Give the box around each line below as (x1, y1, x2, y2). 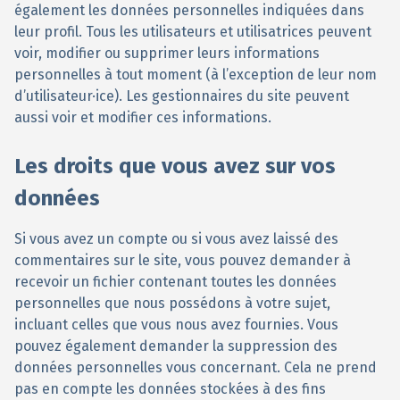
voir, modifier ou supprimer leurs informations (14, 45, 320, 62)
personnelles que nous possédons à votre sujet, (14, 295, 330, 312)
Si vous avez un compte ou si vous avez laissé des (14, 230, 338, 247)
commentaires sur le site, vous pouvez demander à (14, 252, 351, 269)
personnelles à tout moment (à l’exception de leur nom (14, 66, 377, 83)
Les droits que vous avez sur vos (14, 154, 336, 179)
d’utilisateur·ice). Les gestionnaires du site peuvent (14, 87, 349, 104)
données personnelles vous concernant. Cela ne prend (14, 359, 377, 376)
